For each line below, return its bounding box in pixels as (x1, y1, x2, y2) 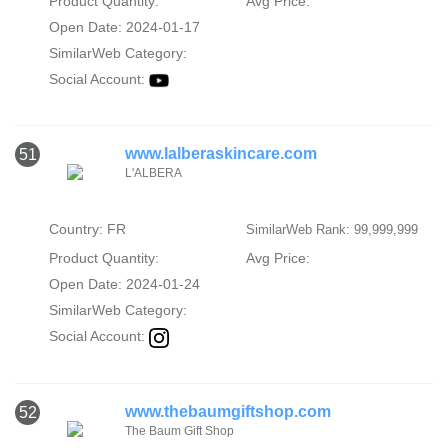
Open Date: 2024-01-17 (48, 19, 200, 36)
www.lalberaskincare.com (125, 145, 317, 163)
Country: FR (48, 221, 126, 238)
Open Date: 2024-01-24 (48, 276, 200, 293)
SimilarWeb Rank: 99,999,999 (245, 222, 418, 238)
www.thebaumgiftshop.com (125, 402, 331, 420)
